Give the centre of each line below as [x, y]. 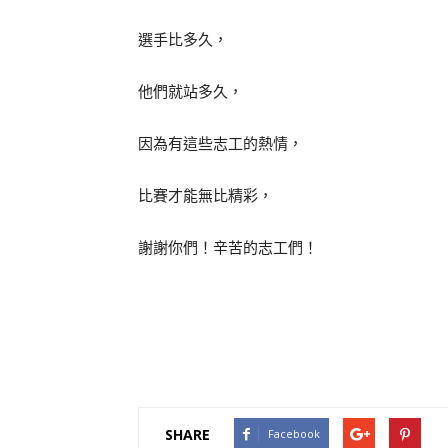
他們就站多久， [190, 92]
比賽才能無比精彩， [205, 196]
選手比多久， [183, 40]
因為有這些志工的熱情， [220, 144]
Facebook [294, 434]
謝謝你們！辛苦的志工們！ [228, 248]
